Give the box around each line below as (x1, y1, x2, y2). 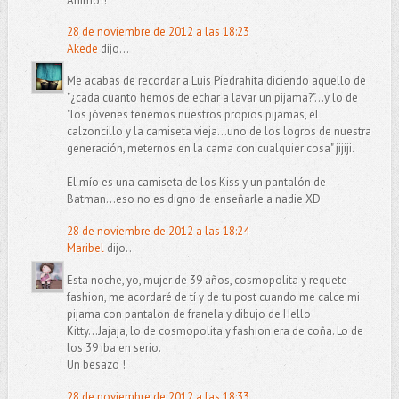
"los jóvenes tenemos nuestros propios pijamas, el (66, 107, 319, 123)
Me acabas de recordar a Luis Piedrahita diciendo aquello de (66, 73, 366, 89)
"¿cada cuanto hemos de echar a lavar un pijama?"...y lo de (66, 90, 358, 106)
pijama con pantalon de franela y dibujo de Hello (66, 306, 311, 322)
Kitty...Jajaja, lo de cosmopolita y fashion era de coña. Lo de (66, 323, 363, 339)
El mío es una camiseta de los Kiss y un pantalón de (66, 175, 326, 191)
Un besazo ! (66, 357, 126, 373)
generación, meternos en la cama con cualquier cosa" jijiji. (66, 141, 354, 157)
